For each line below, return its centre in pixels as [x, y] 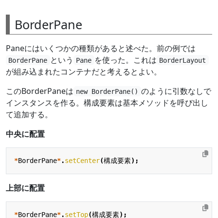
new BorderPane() [107, 91]
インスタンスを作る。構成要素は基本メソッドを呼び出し [107, 102]
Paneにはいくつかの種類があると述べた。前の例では [101, 48]
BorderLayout [183, 60]
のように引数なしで [176, 91]
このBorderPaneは [40, 91]
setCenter [82, 160]
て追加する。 [29, 114]
